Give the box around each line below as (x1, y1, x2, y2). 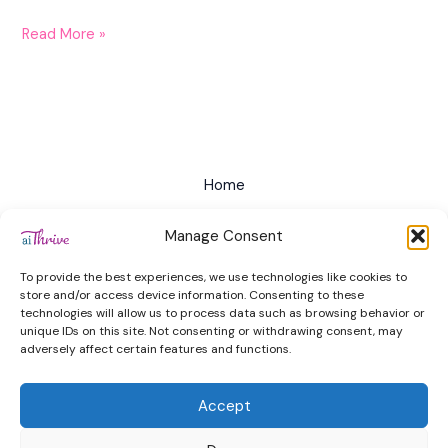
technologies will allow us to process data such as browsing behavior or (20, 305, 425, 321)
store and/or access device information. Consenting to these (20, 287, 364, 303)
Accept (197, 395, 251, 416)
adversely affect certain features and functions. (20, 341, 291, 357)
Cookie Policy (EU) (161, 312, 287, 332)
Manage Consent (165, 226, 283, 246)
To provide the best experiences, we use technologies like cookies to (20, 269, 407, 285)
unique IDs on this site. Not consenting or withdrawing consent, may (20, 323, 403, 339)
